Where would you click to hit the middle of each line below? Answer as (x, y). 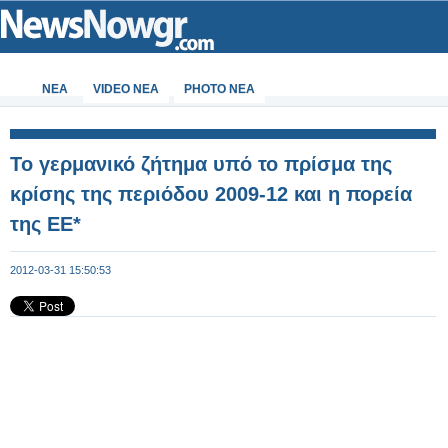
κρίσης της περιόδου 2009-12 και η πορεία (211, 194)
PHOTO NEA (219, 89)
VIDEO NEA (126, 89)
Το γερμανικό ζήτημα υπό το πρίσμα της (201, 164)
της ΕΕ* (45, 224)
